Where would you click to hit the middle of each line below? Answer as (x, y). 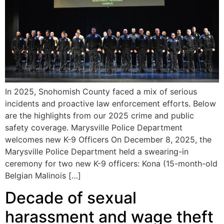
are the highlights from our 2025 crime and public (99, 115)
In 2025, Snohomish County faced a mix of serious (101, 91)
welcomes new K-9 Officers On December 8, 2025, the (108, 139)
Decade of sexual (71, 197)
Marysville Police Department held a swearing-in (97, 151)
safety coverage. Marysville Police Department (94, 127)
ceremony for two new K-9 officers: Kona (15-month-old (111, 163)
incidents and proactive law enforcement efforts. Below (110, 103)
